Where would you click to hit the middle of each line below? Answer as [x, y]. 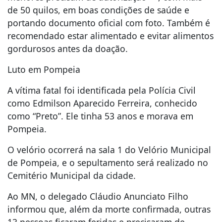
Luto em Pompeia [44, 70]
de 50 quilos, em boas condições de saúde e [98, 10]
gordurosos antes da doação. [68, 49]
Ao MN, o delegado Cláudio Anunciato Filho [98, 196]
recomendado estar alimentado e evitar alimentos [111, 36]
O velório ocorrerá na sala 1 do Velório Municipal [109, 150]
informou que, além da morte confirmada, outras [109, 209]
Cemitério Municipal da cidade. [72, 176]
